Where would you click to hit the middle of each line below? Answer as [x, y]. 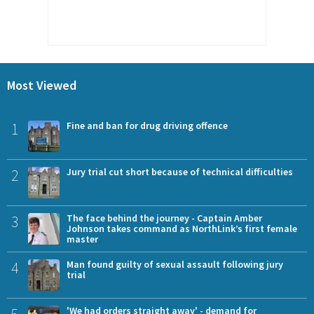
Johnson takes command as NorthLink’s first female [182, 228]
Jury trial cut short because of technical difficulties [180, 171]
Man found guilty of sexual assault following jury [175, 264]
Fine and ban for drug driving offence [147, 125]
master [82, 239]
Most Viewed [42, 86]
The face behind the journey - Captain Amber [164, 218]
